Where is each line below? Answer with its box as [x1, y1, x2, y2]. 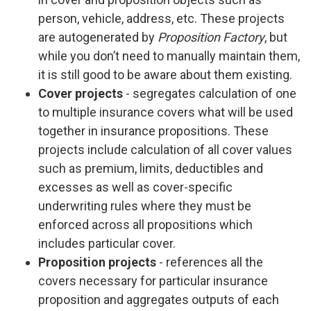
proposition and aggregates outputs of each [38, 292, 279, 307]
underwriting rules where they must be [38, 198, 251, 213]
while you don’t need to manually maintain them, [38, 48, 300, 63]
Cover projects [38, 85, 123, 101]
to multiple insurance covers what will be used [38, 104, 293, 119]
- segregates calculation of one [123, 85, 296, 101]
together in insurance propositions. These [38, 123, 269, 138]
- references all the [156, 254, 263, 269]
